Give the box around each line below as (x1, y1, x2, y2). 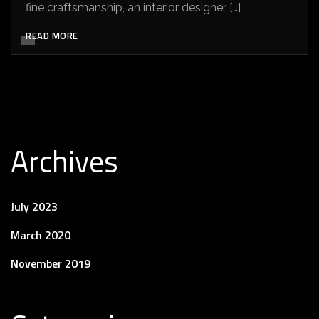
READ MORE (26, 28, 78, 43)
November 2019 (11, 255, 90, 273)
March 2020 (11, 226, 70, 244)
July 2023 (11, 198, 58, 216)
